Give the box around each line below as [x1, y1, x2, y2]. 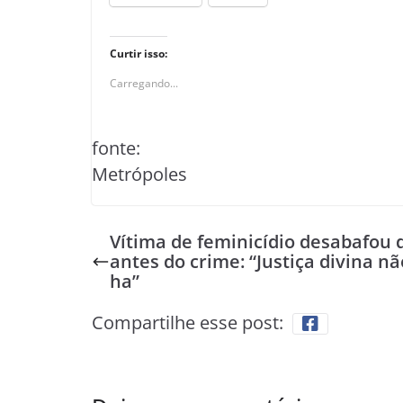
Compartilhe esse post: [92, 310, 283, 335]
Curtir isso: [110, 46, 167, 61]
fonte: [92, 136, 140, 160]
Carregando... [110, 76, 178, 91]
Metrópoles [92, 162, 187, 186]
